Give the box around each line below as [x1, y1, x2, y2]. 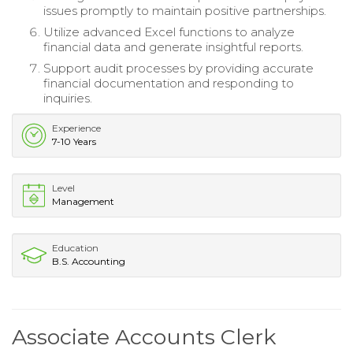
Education [52, 241, 98, 254]
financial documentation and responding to [43, 75, 294, 91]
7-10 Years [52, 135, 96, 147]
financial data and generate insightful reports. [43, 39, 303, 54]
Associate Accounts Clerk [12, 323, 276, 350]
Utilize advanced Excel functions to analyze [43, 24, 295, 39]
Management [52, 195, 114, 207]
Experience [52, 121, 101, 134]
